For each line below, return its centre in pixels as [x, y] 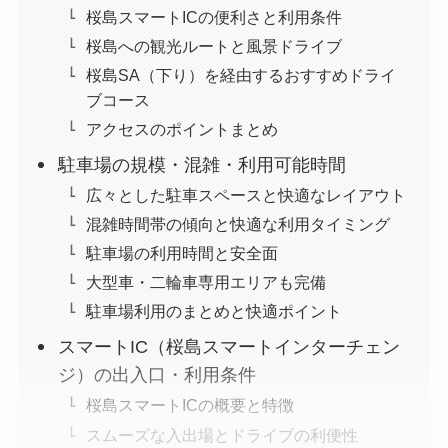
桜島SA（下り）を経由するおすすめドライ [241, 75]
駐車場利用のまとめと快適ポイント [214, 311]
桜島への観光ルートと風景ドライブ [214, 46]
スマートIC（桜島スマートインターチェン [229, 347]
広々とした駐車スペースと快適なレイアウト [246, 195]
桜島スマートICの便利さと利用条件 [214, 17]
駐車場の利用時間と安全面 [182, 253]
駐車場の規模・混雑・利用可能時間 [202, 165]
